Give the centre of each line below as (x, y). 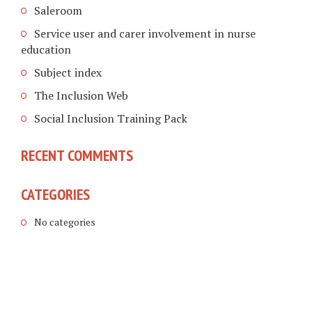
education (46, 50)
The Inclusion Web (81, 96)
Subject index (68, 73)
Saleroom (58, 11)
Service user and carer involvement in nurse (145, 34)
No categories (65, 221)
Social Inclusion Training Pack (111, 119)
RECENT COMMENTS (77, 155)
